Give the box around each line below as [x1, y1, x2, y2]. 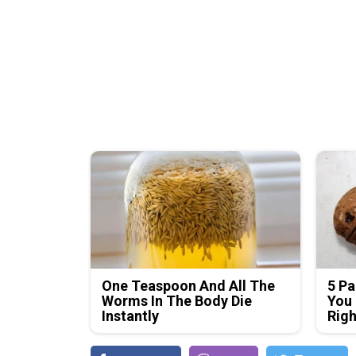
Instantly [102, 308, 160, 325]
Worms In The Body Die [102, 292, 253, 310]
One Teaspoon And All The [102, 277, 276, 295]
